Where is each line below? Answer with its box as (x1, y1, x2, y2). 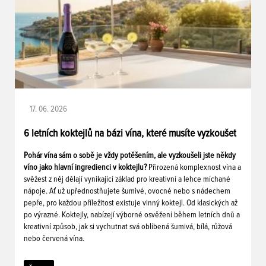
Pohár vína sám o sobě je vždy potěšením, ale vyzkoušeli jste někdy (24, 151, 236, 160)
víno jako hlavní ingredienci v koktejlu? (24, 163, 148, 172)
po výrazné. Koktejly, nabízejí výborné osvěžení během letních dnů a (24, 210, 240, 219)
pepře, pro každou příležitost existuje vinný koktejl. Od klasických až (24, 198, 237, 207)
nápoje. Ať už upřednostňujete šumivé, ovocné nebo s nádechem (24, 186, 230, 195)
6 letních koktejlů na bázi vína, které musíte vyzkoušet (24, 128, 236, 139)
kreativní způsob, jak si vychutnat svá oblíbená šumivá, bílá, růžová (24, 222, 232, 231)
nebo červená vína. (24, 234, 84, 243)
